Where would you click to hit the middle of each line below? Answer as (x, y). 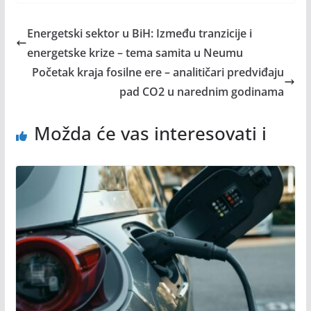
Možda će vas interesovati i (150, 133)
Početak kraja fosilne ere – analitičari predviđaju (158, 72)
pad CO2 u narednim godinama (202, 91)
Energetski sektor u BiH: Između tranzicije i (139, 33)
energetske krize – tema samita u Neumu (135, 52)
